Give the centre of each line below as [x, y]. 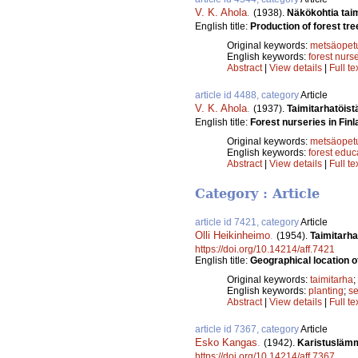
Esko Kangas [226, 343]
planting [326, 291]
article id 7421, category [248, 223]
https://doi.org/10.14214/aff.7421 [265, 250]
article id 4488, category [248, 95]
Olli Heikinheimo [233, 236]
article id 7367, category [248, 330]
